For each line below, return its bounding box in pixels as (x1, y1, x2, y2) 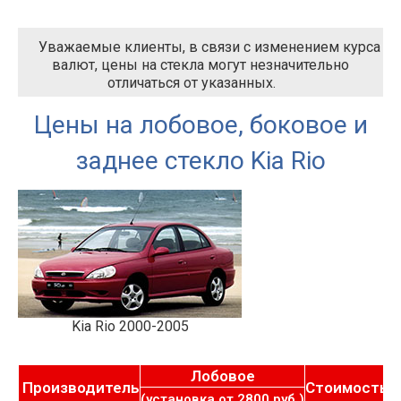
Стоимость (305, 379, 388, 397)
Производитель (19, 379, 140, 397)
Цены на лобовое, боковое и (33, 110, 368, 140)
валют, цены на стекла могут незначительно (52, 56, 349, 73)
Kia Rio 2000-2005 (72, 318, 189, 335)
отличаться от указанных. (107, 74, 276, 91)
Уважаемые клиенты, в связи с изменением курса (38, 38, 380, 55)
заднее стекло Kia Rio (75, 146, 326, 175)
